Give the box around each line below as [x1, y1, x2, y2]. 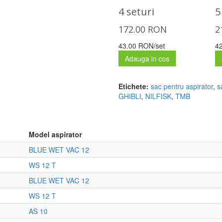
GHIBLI [118, 91, 141, 101]
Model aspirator [29, 129, 82, 139]
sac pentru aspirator [151, 81, 213, 91]
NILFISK [145, 91, 171, 101]
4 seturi [118, 5, 154, 18]
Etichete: [118, 81, 149, 91]
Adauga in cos [125, 54, 169, 63]
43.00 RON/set [118, 41, 165, 51]
